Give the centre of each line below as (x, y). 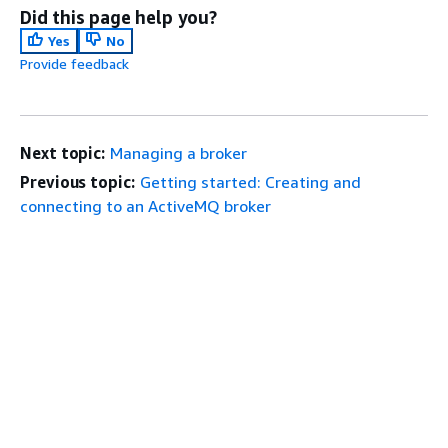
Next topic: (63, 152)
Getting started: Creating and (250, 181)
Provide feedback (74, 63)
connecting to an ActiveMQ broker (145, 205)
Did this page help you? (118, 16)
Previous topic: (77, 181)
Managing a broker (179, 152)
